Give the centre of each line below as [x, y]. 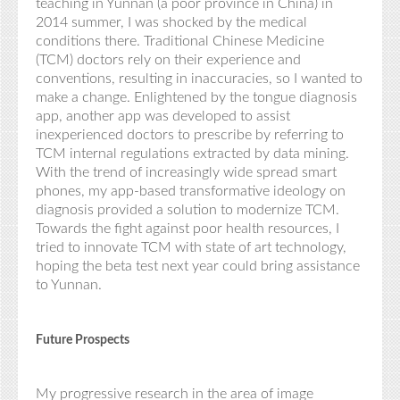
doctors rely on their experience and [187, 60]
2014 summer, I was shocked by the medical [171, 22]
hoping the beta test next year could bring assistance [198, 266]
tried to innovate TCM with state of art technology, [191, 247]
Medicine [295, 41]
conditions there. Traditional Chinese [151, 41]
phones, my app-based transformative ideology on [191, 191]
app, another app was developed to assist [163, 116]
